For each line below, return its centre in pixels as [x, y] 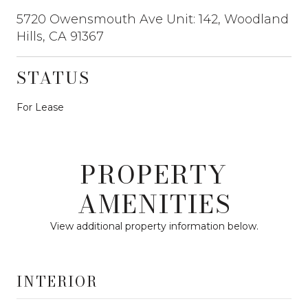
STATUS [53, 78]
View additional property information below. [154, 226]
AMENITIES [154, 203]
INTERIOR [57, 281]
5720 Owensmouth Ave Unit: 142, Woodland [153, 19]
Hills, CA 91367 [60, 36]
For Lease [40, 107]
